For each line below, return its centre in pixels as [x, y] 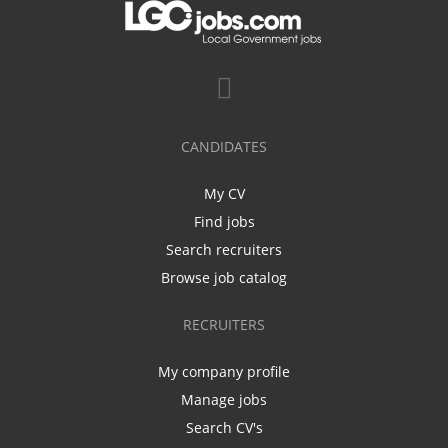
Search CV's [224, 427]
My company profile [224, 371]
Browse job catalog [224, 277]
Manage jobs [224, 399]
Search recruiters [224, 249]
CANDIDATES [224, 146]
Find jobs [224, 221]
